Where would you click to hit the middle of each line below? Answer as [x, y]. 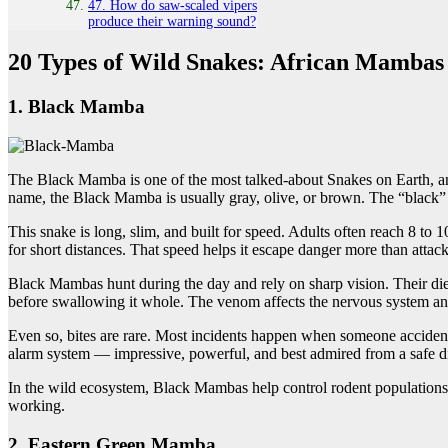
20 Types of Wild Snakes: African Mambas [226, 62]
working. [36, 406]
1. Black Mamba [76, 107]
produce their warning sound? [172, 21]
